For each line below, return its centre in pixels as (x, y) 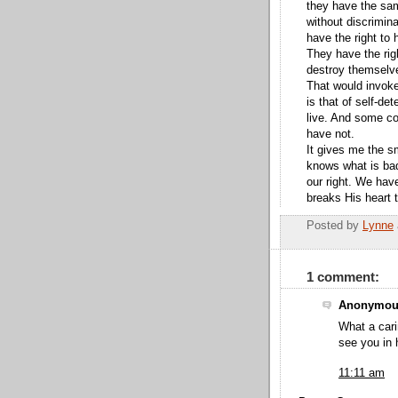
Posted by (334, 226)
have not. (330, 134)
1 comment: (343, 276)
